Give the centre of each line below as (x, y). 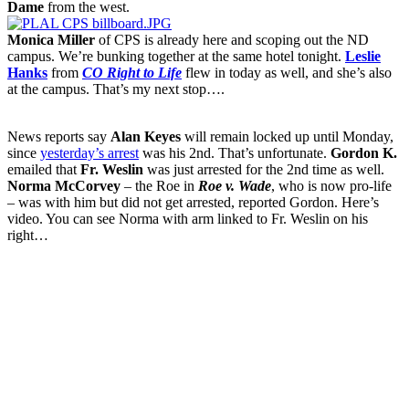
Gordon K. (364, 152)
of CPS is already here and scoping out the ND (234, 39)
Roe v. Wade (235, 185)
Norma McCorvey (64, 185)
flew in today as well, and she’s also (288, 72)
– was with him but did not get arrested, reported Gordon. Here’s (193, 202)
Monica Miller (53, 39)
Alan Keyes (146, 136)
